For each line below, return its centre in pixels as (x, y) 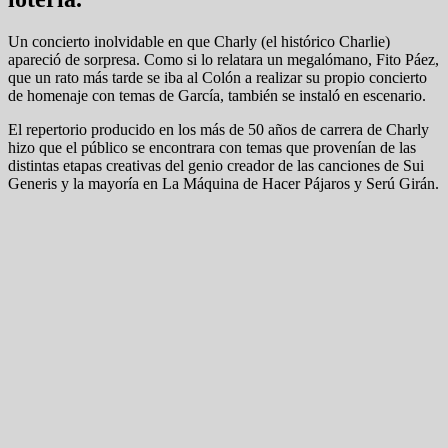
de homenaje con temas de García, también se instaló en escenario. (217, 95)
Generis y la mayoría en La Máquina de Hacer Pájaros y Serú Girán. (223, 183)
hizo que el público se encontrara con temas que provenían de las (212, 147)
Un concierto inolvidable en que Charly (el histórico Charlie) (199, 41)
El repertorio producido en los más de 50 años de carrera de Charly (218, 129)
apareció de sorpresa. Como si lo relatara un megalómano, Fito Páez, (223, 59)
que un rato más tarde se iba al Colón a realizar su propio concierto (217, 77)
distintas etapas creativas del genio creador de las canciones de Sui (216, 165)
